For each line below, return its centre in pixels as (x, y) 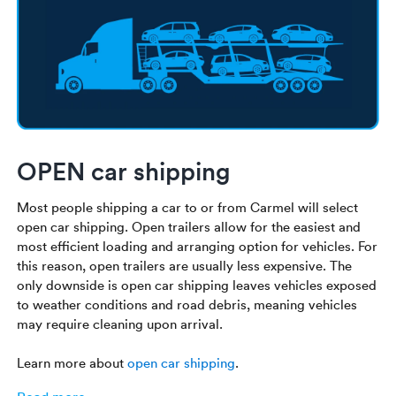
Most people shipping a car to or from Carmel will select (188, 207)
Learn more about (72, 363)
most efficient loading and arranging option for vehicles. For (198, 246)
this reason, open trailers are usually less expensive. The (185, 266)
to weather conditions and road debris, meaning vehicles (187, 305)
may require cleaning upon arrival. (120, 324)
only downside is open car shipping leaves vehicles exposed (197, 285)
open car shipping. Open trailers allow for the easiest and (189, 227)
